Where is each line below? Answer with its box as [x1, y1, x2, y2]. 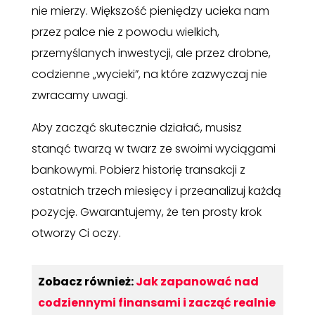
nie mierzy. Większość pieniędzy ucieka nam [31, 3, 269, 20]
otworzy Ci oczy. [31, 225, 121, 242]
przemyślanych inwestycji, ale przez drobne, [31, 45, 271, 62]
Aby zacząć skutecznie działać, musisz [31, 120, 242, 136]
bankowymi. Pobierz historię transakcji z [31, 162, 245, 179]
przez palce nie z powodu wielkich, [31, 24, 219, 41]
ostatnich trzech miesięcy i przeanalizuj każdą [31, 183, 281, 200]
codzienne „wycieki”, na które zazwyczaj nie [31, 66, 267, 83]
